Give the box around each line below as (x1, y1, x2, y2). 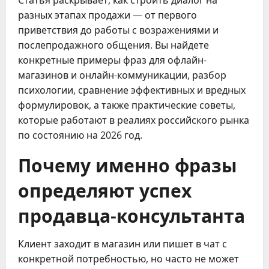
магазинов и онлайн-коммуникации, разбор (18, 68, 226, 82)
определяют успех (18, 175, 192, 203)
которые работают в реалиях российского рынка (18, 113, 249, 127)
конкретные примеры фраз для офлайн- (18, 53, 207, 67)
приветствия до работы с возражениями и (18, 23, 219, 37)
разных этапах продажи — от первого (18, 8, 197, 22)
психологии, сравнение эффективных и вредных (18, 83, 246, 97)
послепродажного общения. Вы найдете (18, 38, 209, 52)
